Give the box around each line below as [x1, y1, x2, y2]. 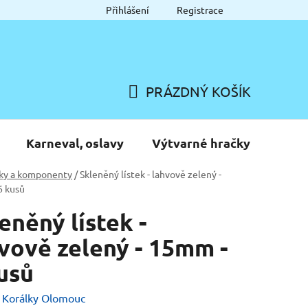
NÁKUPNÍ [127, 98, 187, 116]
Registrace [177, 3, 223, 16]
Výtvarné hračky [152, 134, 250, 151]
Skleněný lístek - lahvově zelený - [80, 167, 221, 180]
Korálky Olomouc [2, 290, 85, 305]
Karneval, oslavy [26, 134, 124, 151]
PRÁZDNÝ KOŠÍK [146, 82, 251, 100]
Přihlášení [106, 3, 149, 16]
